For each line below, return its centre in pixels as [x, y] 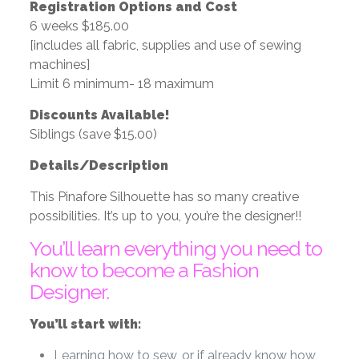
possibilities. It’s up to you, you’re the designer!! [165, 216]
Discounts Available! [99, 115]
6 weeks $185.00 [79, 26]
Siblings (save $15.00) [93, 135]
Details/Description [99, 166]
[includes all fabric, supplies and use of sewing [165, 46]
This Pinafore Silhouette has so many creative [164, 197]
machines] [59, 65]
